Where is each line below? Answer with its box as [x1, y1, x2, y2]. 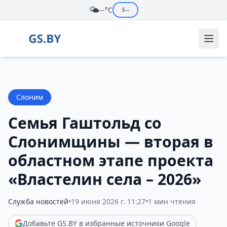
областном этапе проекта [8, 150, 213, 171]
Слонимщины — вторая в [8, 131, 213, 152]
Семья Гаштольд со [8, 112, 162, 133]
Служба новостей [8, 197, 68, 206]
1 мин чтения [148, 197, 196, 206]
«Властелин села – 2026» [8, 169, 201, 190]
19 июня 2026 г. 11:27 [71, 197, 145, 206]
